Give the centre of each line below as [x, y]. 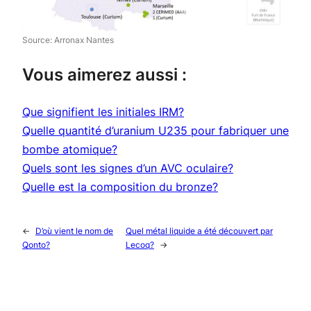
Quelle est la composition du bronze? [120, 187]
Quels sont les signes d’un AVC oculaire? [128, 168]
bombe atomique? [70, 150]
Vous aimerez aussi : [104, 75]
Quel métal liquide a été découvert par [199, 231]
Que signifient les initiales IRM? [103, 112]
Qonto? [36, 245]
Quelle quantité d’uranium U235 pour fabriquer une [155, 131]
